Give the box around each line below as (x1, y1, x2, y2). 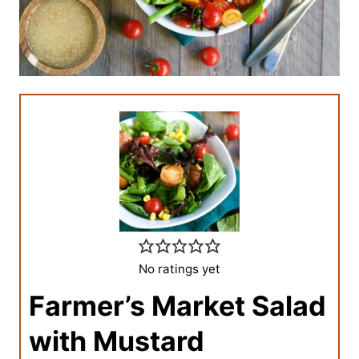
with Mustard (29, 324, 204, 357)
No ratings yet (139, 260, 220, 276)
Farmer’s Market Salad (29, 288, 326, 322)
